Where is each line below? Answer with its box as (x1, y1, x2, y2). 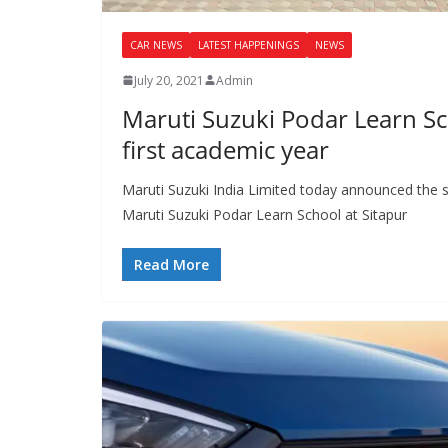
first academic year (122, 132, 329, 166)
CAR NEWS (130, 37, 182, 52)
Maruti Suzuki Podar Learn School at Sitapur (122, 204, 407, 224)
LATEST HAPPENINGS (198, 37, 299, 52)
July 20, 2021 (134, 71, 204, 89)
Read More (134, 254, 209, 274)
